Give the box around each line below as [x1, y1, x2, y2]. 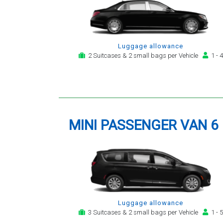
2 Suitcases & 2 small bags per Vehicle [85, 52, 203, 60]
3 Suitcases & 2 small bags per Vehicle [85, 209, 203, 217]
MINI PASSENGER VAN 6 [69, 117, 219, 133]
